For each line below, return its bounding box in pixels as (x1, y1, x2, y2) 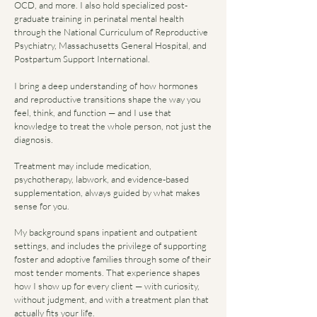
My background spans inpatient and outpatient (14, 226, 197, 238)
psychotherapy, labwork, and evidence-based (14, 173, 189, 185)
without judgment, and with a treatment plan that (14, 294, 209, 305)
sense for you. (14, 200, 69, 212)
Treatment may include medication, (14, 160, 151, 171)
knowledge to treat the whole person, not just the (14, 120, 212, 132)
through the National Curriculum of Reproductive (14, 26, 208, 38)
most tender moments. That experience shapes (14, 267, 200, 278)
